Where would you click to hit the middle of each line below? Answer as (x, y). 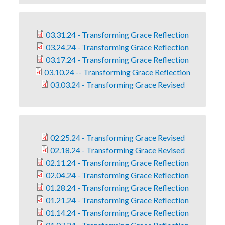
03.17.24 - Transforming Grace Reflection (117, 59)
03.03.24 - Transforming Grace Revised (117, 84)
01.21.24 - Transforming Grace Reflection (117, 200)
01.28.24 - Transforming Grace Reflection (117, 187)
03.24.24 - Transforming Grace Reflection (117, 47)
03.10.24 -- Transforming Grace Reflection (117, 72)
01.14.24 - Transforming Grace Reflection (117, 212)
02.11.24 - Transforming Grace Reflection (117, 162)
